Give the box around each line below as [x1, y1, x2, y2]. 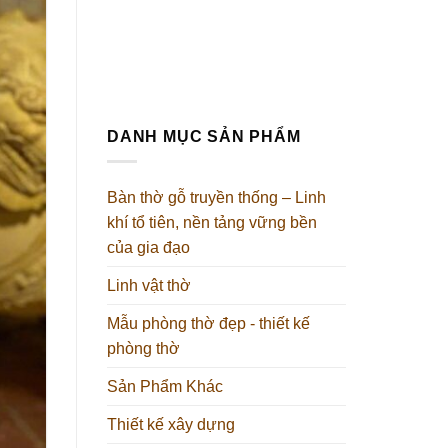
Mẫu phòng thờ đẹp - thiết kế [107, 314, 310, 332]
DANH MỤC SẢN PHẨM [107, 128, 301, 146]
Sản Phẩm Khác [107, 377, 223, 395]
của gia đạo [107, 238, 190, 256]
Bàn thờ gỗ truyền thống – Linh [107, 188, 326, 206]
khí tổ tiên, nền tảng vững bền [107, 213, 317, 231]
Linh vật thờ [107, 276, 191, 294]
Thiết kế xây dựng [107, 415, 235, 433]
